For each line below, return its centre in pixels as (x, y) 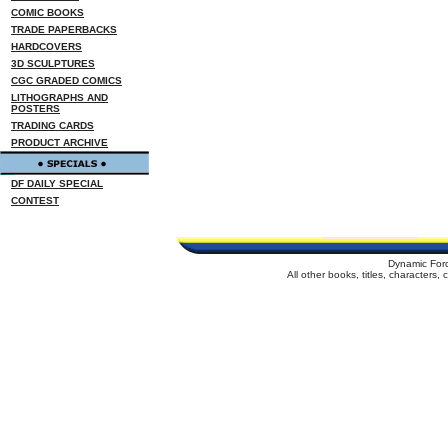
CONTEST (35, 200)
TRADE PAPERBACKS (64, 29)
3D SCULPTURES (53, 63)
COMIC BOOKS (47, 12)
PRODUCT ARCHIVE (59, 142)
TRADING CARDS (52, 125)
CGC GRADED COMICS (66, 80)
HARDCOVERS (46, 46)
